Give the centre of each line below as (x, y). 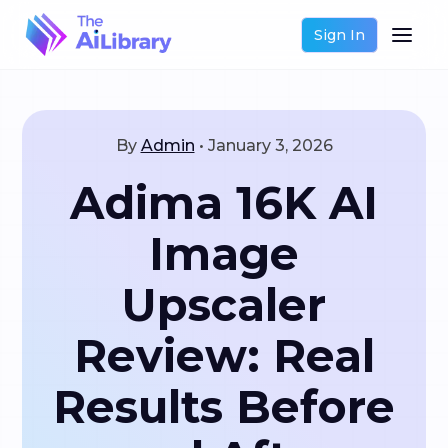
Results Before (224, 407)
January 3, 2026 (270, 145)
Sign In (339, 34)
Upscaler (224, 305)
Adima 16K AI (224, 203)
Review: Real (224, 356)
